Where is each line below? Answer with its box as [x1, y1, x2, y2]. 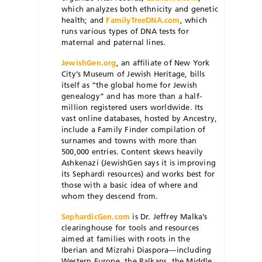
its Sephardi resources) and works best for [61, 169, 215, 179]
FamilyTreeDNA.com [106, 15, 180, 25]
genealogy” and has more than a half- [61, 91, 202, 101]
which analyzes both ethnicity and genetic [61, 4, 218, 14]
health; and [61, 15, 106, 25]
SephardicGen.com [61, 212, 130, 222]
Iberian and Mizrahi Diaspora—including [61, 245, 212, 255]
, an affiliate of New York [116, 58, 210, 68]
